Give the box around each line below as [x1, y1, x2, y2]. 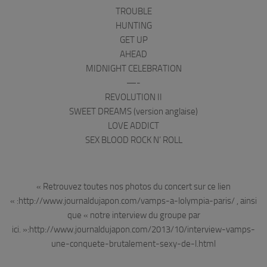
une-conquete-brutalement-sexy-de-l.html [51, 238, 216, 249]
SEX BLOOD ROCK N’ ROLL [85, 134, 182, 145]
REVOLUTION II [105, 91, 162, 103]
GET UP [119, 34, 148, 45]
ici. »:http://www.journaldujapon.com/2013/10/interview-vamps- [12, 223, 255, 235]
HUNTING [115, 20, 152, 31]
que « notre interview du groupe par [67, 209, 200, 221]
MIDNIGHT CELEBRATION [85, 63, 182, 74]
